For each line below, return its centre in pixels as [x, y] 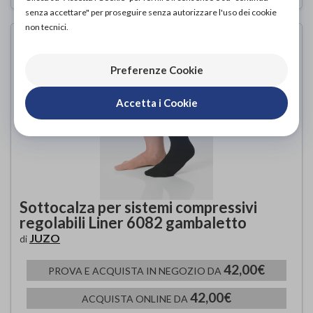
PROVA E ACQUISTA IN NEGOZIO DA [136, 270]
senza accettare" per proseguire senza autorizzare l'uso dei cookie [151, 12]
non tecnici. [47, 27]
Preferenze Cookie [156, 70]
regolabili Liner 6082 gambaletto [133, 222]
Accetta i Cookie [156, 103]
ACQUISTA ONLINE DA [136, 298]
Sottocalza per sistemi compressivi [138, 207]
